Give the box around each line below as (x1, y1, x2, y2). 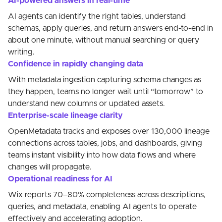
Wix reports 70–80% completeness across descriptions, (8, 191, 206, 199)
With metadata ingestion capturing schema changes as (8, 76, 201, 84)
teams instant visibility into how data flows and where (8, 151, 196, 159)
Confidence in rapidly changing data (8, 60, 143, 68)
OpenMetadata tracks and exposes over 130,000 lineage (8, 127, 210, 135)
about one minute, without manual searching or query (8, 36, 199, 44)
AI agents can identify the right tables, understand (8, 12, 186, 20)
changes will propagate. (8, 163, 92, 171)
